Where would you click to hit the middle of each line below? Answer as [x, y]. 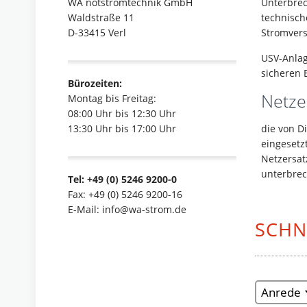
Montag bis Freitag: [112, 98]
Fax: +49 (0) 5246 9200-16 [125, 194]
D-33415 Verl [97, 33]
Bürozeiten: [95, 83]
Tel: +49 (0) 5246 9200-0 [122, 179]
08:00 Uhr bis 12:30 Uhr [122, 113]
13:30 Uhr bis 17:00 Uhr [122, 128]
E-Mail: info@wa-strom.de [127, 209]
